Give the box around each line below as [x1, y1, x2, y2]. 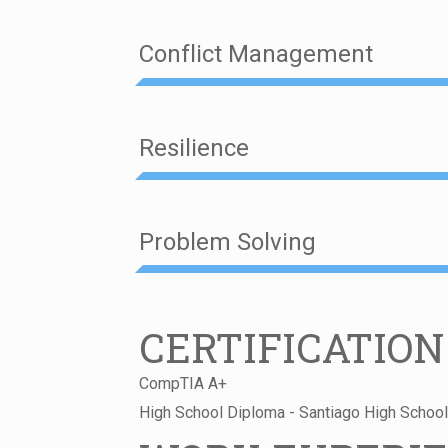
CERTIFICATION [139, 321, 446, 375]
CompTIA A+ [139, 374, 228, 394]
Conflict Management [139, 40, 374, 69]
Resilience [139, 134, 250, 163]
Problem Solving [139, 227, 317, 256]
